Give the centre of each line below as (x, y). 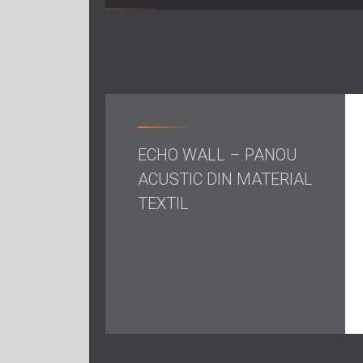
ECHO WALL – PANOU (218, 154)
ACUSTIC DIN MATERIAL (225, 179)
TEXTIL (163, 203)
